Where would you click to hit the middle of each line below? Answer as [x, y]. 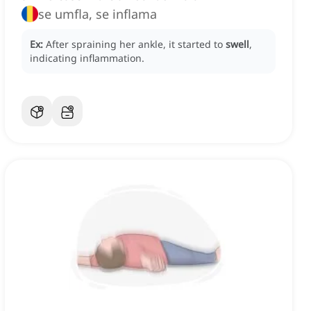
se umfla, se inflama [98, 14]
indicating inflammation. [87, 58]
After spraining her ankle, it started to [136, 44]
